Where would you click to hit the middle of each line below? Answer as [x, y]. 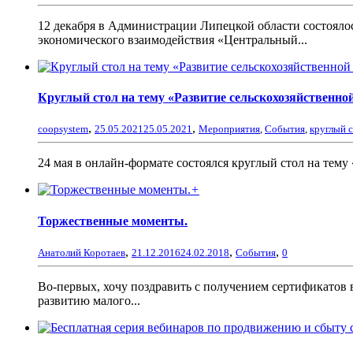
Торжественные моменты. [113, 221]
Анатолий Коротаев [82, 252]
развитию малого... [89, 300]
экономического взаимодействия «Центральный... [173, 39]
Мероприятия [229, 129]
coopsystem [63, 129]
